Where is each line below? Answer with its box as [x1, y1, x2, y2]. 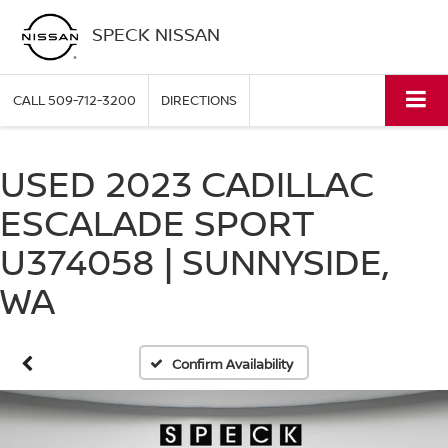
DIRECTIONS [161, 91, 237, 110]
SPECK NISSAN [91, 21, 220, 46]
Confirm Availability [172, 355, 294, 374]
